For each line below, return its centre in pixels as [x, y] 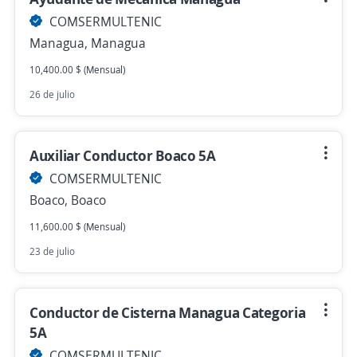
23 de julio [52, 251]
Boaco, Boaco [68, 200]
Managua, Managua [88, 43]
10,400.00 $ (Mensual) [77, 70]
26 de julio [52, 94]
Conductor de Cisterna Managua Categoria [168, 312]
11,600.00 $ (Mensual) [77, 227]
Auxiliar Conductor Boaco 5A [123, 155]
